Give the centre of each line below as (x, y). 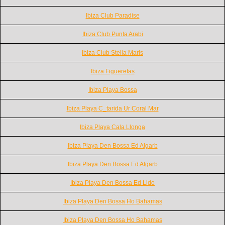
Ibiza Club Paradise (113, 15)
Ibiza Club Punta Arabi (113, 34)
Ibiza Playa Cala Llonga (113, 127)
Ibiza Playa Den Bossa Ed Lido (113, 183)
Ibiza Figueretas (113, 71)
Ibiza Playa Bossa (113, 90)
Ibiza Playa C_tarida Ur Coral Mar (113, 108)
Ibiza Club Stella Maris (113, 52)
